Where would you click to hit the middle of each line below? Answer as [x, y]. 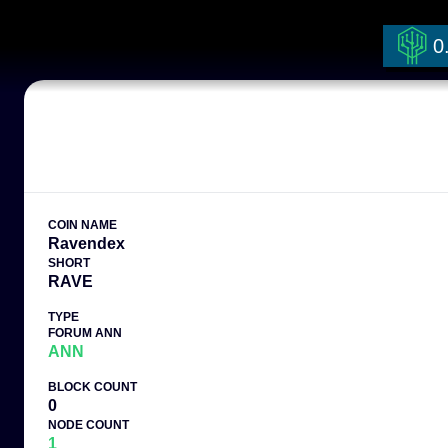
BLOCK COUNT [92, 387]
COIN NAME [82, 225]
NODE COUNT [88, 425]
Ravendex [86, 243]
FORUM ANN [85, 333]
